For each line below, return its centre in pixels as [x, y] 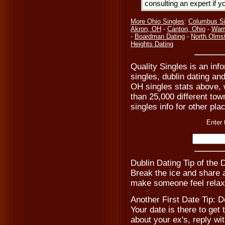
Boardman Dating [160, 36]
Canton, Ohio [186, 29]
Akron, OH [146, 29]
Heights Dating [152, 44]
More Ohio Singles [157, 21]
